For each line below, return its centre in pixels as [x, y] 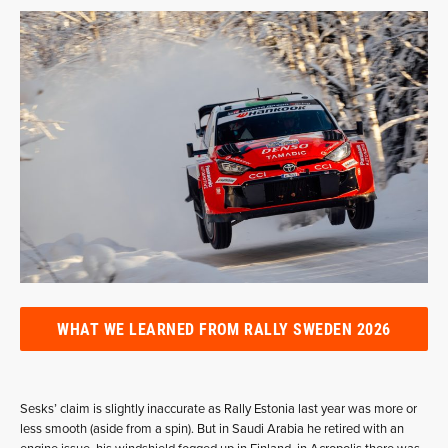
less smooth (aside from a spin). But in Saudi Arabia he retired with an [212, 428]
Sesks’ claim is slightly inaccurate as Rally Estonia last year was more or [218, 408]
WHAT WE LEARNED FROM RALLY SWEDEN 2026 [224, 328]
